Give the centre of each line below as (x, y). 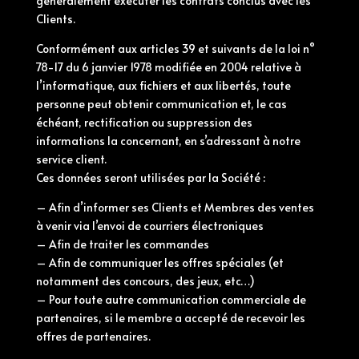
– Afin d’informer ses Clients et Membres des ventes (175, 207)
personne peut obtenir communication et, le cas (161, 104)
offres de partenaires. (93, 336)
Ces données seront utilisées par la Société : (150, 177)
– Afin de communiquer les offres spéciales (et (159, 262)
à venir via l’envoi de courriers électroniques (149, 226)
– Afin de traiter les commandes (122, 244)
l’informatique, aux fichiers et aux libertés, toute (163, 85)
